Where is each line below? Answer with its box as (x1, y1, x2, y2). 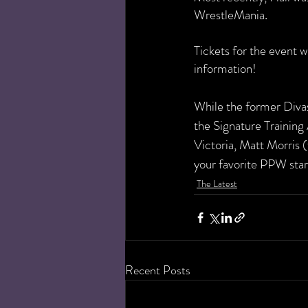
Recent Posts (125, 261, 190, 280)
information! (194, 59, 256, 78)
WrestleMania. (194, 5, 270, 25)
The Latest (197, 177, 237, 191)
